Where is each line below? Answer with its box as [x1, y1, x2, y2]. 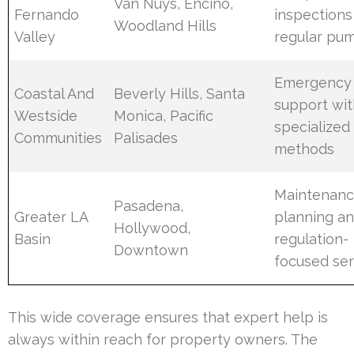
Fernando [14, 6, 80, 24]
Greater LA [14, 209, 88, 226]
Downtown [114, 242, 189, 259]
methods [274, 141, 335, 158]
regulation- [274, 231, 349, 248]
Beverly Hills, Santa [114, 85, 246, 103]
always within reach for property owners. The [8, 331, 318, 348]
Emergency [274, 74, 352, 92]
